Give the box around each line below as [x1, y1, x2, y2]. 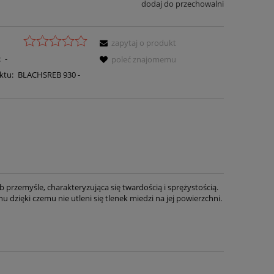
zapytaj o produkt [111, 37, 177, 48]
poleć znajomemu [111, 53, 177, 65]
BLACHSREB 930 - [17, 68, 80, 80]
